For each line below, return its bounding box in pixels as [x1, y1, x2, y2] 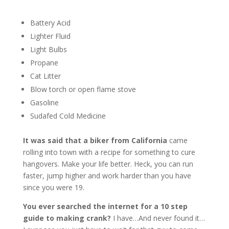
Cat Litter [30, 71, 61, 81]
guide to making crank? [22, 213, 111, 223]
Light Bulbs [30, 44, 67, 55]
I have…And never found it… [110, 213, 205, 223]
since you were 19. [22, 182, 84, 193]
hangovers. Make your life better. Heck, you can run [22, 159, 193, 169]
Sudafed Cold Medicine [30, 111, 106, 121]
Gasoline [30, 98, 59, 108]
